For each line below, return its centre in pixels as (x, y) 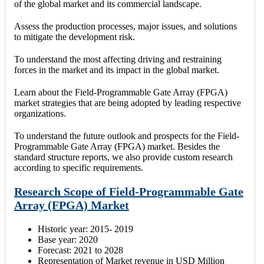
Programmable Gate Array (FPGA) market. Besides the (117, 147)
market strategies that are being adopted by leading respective (128, 103)
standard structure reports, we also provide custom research (123, 157)
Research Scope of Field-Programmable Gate (129, 192)
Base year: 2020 (68, 240)
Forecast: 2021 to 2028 (80, 250)
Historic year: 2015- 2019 (85, 229)
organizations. (40, 114)
